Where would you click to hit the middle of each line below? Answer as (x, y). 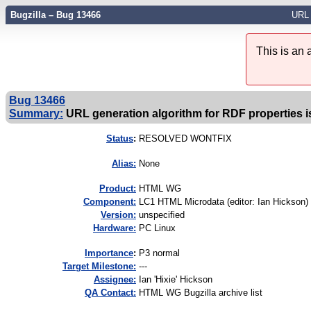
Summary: (36, 114)
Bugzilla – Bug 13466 (55, 15)
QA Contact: (110, 293)
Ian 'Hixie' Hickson (176, 280)
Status (120, 139)
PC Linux (157, 228)
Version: (118, 215)
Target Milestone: (99, 267)
